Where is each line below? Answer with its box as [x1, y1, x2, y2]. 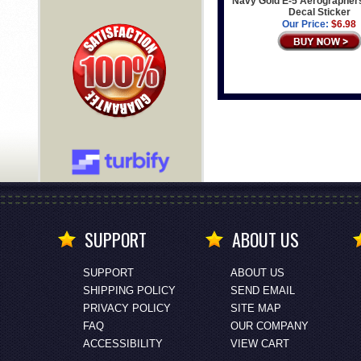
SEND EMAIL [230, 284, 295, 297]
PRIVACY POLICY [82, 302, 171, 314]
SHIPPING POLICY [82, 284, 176, 297]
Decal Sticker [288, 6, 351, 18]
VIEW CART [230, 338, 289, 350]
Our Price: [282, 19, 330, 30]
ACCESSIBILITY [82, 338, 163, 350]
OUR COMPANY [230, 320, 309, 332]
